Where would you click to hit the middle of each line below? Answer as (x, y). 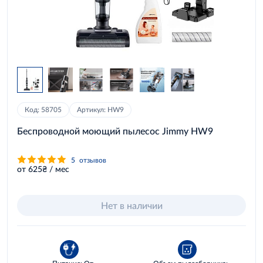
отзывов (93, 160)
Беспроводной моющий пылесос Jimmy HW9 (115, 131)
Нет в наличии (131, 205)
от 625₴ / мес (43, 169)
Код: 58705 (43, 109)
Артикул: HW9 (100, 109)
